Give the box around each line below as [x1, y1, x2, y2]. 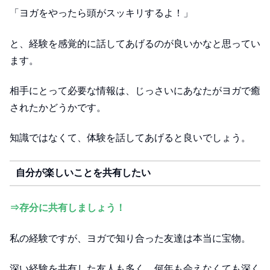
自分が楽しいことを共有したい [15, 168, 151, 178]
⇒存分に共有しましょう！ [10, 202, 125, 213]
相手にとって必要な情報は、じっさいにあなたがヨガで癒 [10, 86, 260, 96]
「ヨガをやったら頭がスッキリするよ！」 [10, 8, 193, 19]
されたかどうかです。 [10, 102, 106, 113]
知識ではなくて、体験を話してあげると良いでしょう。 [10, 133, 251, 143]
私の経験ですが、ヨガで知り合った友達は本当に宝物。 [10, 233, 251, 243]
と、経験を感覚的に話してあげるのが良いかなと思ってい [10, 38, 260, 49]
